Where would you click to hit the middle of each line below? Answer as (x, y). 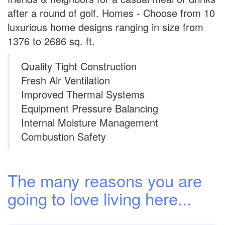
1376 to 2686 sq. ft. (51, 41)
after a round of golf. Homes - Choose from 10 (111, 13)
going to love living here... (99, 198)
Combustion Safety (64, 136)
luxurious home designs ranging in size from (105, 27)
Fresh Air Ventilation (66, 80)
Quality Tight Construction (79, 66)
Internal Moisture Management (90, 122)
